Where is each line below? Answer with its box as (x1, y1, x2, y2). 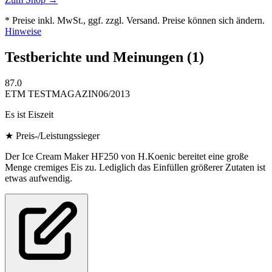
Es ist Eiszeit (5, 109, 53, 120)
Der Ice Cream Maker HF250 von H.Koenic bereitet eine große (5, 151, 248, 162)
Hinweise (5, 26, 41, 37)
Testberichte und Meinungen (5, 49, 187, 66)
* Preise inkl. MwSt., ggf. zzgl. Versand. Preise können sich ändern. (5, 15, 265, 26)
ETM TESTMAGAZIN (5, 89, 98, 100)
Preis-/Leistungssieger (16, 131, 100, 141)
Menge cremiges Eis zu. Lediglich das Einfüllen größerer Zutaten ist (5, 162, 265, 173)
